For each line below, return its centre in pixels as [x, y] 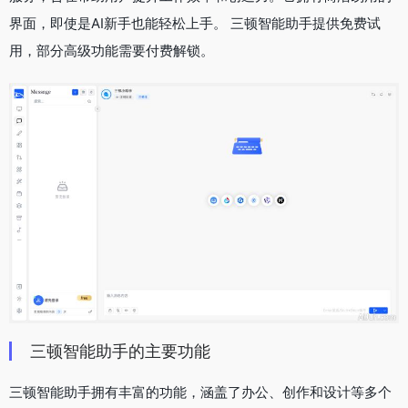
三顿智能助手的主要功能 [120, 351]
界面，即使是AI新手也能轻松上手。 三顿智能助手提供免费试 [195, 23]
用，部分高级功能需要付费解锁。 [112, 50]
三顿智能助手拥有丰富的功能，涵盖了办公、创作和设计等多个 [200, 392]
